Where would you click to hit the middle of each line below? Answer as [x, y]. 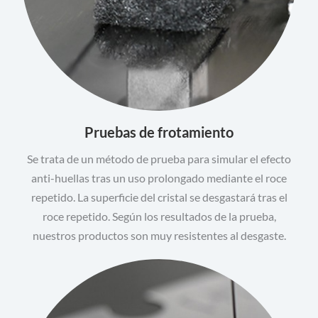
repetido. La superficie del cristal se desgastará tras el [159, 197]
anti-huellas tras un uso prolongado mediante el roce [159, 178]
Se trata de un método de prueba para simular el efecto [159, 159]
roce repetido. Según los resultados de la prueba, [159, 216]
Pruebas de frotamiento [159, 132]
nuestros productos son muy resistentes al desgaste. [159, 235]
